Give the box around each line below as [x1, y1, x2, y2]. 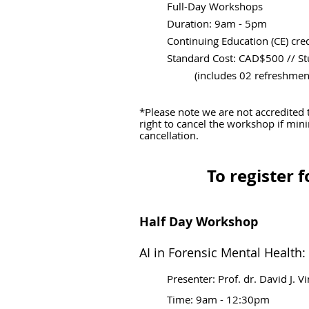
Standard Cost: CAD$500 [167, 51, 287, 65]
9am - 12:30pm [196, 292, 270, 306]
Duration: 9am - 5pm [167, 17, 267, 30]
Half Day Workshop [139, 213, 258, 230]
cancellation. [139, 128, 201, 142]
